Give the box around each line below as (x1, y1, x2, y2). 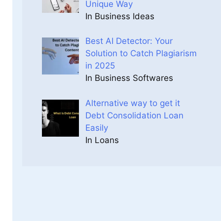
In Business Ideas (85, 11, 154, 21)
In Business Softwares (85, 73, 173, 83)
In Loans (85, 135, 119, 145)
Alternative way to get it (85, 98, 180, 108)
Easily (85, 122, 108, 133)
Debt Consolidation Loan (85, 110, 184, 120)
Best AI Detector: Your (85, 36, 173, 46)
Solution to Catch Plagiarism (85, 48, 197, 58)
